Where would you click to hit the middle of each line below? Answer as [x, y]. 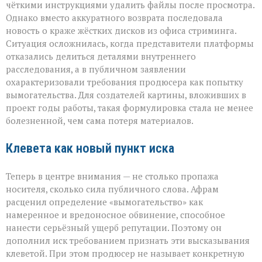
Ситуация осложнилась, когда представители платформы [130, 44]
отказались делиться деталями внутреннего [101, 56]
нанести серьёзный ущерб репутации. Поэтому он [114, 228]
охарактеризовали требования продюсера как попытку [125, 82]
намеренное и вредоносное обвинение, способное [116, 215]
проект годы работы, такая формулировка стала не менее [130, 108]
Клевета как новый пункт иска [90, 148]
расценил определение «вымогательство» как [104, 202]
